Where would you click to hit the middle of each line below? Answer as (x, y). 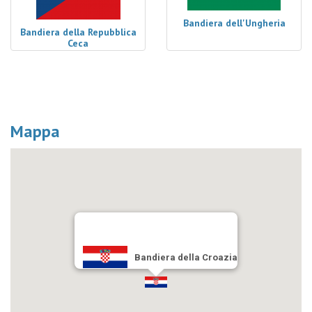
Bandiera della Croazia (186, 257)
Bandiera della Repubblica (78, 32)
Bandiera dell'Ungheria (234, 23)
